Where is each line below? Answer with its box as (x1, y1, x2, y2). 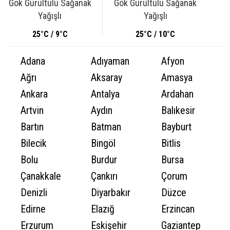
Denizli (21, 186, 47, 199)
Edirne (21, 203, 46, 215)
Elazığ (91, 203, 114, 215)
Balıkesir (161, 104, 195, 117)
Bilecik (21, 137, 47, 149)
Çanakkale (21, 170, 61, 182)
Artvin (21, 104, 44, 117)
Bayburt (161, 121, 191, 133)
